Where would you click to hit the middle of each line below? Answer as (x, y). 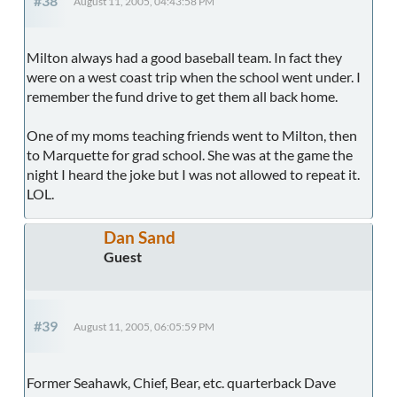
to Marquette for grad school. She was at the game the (190, 154)
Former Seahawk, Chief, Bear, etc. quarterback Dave (181, 382)
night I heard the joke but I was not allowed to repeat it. (193, 174)
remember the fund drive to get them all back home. (185, 96)
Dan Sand (140, 237)
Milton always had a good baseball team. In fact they (184, 57)
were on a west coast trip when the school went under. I (194, 76)
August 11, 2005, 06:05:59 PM (144, 326)
